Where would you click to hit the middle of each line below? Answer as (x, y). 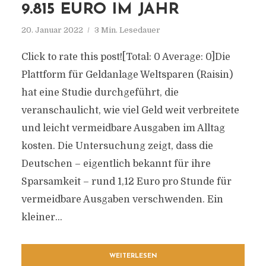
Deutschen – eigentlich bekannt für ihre (116, 164)
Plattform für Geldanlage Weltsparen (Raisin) (127, 75)
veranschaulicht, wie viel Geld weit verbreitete (130, 110)
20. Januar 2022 (52, 30)
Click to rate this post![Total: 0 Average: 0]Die (126, 57)
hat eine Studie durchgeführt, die (100, 93)
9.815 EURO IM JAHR (100, 10)
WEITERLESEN (133, 256)
